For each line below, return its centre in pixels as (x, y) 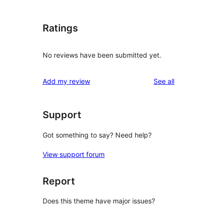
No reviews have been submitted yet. (102, 55)
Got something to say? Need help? (97, 135)
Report (59, 181)
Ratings (60, 28)
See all (164, 81)
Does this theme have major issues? (99, 201)
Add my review (66, 81)
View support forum (74, 154)
